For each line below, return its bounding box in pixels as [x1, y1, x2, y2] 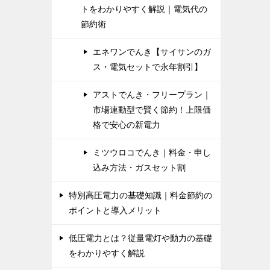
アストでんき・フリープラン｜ [93, 89, 211, 99]
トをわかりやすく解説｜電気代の [81, 4, 207, 14]
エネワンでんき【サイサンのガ [93, 46, 211, 57]
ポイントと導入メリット [69, 205, 162, 215]
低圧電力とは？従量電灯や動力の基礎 [69, 233, 212, 243]
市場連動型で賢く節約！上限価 [93, 104, 211, 115]
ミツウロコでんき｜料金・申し [93, 147, 211, 157]
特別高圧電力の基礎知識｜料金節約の [69, 190, 212, 200]
